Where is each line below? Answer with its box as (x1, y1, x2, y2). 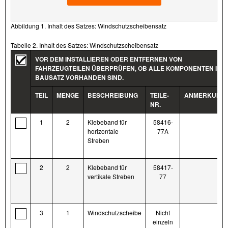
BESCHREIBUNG (88, 91, 138, 100)
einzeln (153, 217, 173, 226)
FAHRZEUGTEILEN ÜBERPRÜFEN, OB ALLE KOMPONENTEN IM (35, 64, 222, 73)
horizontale (88, 127, 119, 136)
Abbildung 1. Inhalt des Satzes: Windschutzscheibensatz (11, 21, 166, 31)
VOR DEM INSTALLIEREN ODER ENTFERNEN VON (35, 54, 182, 64)
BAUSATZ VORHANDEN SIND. (35, 73, 124, 82)
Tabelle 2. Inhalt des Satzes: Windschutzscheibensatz (11, 41, 158, 50)
